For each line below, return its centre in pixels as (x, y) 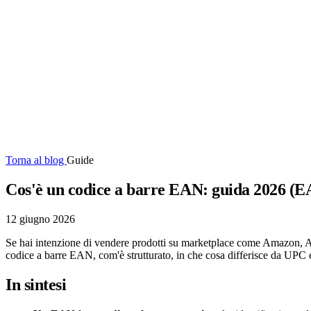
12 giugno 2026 (40, 219)
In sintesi (36, 284)
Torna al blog (36, 160)
